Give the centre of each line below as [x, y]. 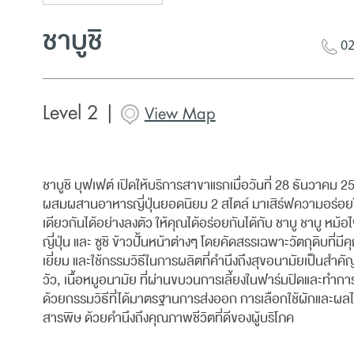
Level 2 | [81, 113]
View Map [180, 114]
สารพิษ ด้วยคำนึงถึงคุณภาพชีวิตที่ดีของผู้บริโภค [168, 318]
